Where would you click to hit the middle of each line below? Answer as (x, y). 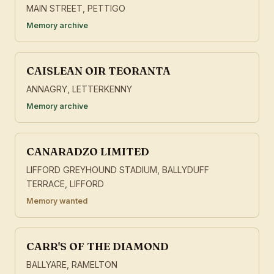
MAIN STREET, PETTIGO (76, 9)
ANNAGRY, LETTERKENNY (79, 89)
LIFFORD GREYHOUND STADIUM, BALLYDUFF (118, 170)
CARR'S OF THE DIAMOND (98, 246)
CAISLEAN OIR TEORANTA (98, 71)
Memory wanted (57, 201)
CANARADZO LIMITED (88, 152)
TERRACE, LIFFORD (65, 184)
